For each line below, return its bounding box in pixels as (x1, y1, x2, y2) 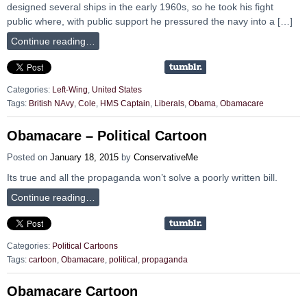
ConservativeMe (134, 151, 198, 162)
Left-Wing (52, 85, 88, 94)
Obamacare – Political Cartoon (7, 127, 207, 143)
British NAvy (29, 99, 74, 108)
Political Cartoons (52, 241, 118, 250)
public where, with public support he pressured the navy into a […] (7, 15, 293, 27)
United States (92, 85, 142, 94)
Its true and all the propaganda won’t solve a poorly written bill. (7, 171, 278, 183)
